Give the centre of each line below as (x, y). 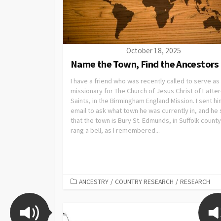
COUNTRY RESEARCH (144, 182)
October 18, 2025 (153, 50)
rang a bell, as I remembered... (115, 130)
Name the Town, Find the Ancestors (145, 64)
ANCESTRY (94, 182)
